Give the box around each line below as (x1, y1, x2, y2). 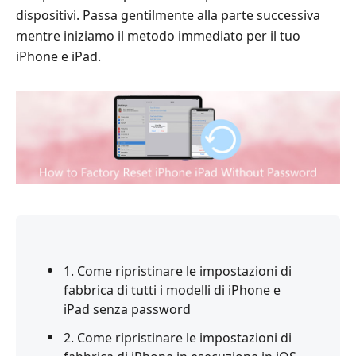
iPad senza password (64, 300, 191, 318)
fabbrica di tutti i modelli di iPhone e (64, 281, 281, 299)
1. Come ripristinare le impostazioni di (64, 261, 292, 280)
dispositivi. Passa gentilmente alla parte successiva (16, 6, 320, 24)
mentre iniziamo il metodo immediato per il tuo (16, 27, 300, 44)
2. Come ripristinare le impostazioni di (64, 328, 292, 346)
